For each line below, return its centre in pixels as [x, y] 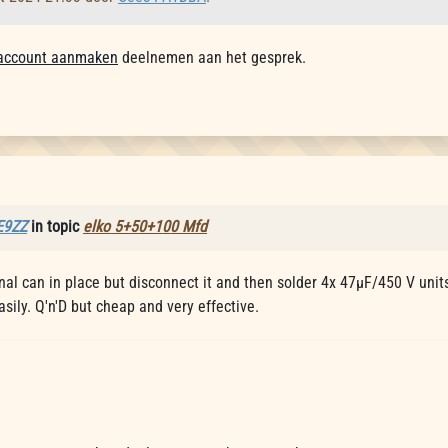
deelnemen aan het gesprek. [212, 57]
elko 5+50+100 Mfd [145, 226]
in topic [55, 226]
